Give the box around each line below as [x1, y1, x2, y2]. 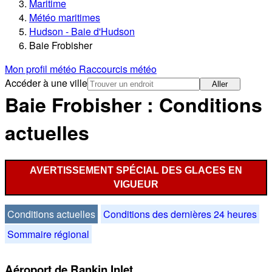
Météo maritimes [29, 10, 100, 25]
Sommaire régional [7, 226, 89, 241]
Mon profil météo [5, 62, 79, 76]
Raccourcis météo [79, 62, 157, 76]
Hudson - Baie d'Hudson [29, 24, 135, 39]
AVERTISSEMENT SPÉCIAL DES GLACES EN [30, 165, 242, 175]
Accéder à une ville [5, 76, 87, 90]
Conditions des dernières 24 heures [103, 206, 257, 221]
